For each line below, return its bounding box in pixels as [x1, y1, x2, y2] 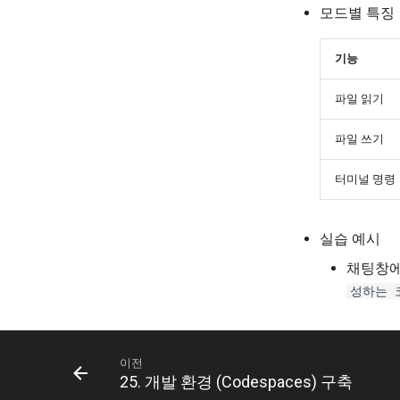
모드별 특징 [320, 4, 395, 21]
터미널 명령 [335, 171, 396, 186]
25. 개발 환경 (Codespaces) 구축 [120, 372, 353, 391]
